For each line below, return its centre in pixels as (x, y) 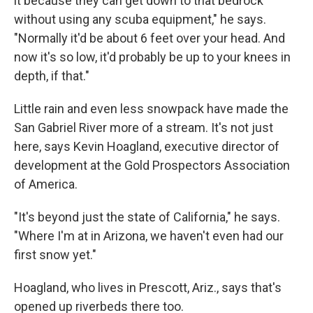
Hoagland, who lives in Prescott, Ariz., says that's (148, 288)
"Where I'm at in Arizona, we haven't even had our (149, 236)
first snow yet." (55, 255)
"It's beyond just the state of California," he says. (147, 217)
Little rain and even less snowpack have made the (151, 109)
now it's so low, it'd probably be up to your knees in (152, 57)
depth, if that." (52, 76)
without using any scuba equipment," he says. (140, 20)
